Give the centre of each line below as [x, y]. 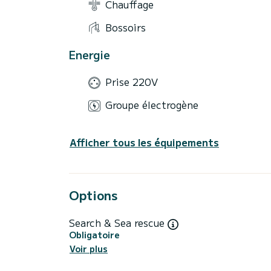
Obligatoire [94, 234]
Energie [90, 55]
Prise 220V [132, 82]
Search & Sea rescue [118, 222]
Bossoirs [126, 27]
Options [93, 195]
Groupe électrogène [152, 105]
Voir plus [89, 249]
